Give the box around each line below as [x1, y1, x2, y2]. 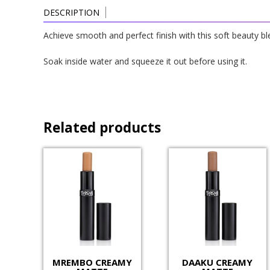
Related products [43, 118, 161, 137]
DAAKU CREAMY [182, 256, 253, 268]
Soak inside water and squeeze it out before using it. [43, 55, 247, 67]
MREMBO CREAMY [52, 256, 132, 268]
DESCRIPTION [43, 7, 99, 18]
